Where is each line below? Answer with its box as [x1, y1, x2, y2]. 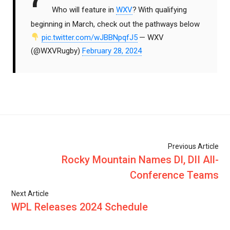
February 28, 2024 [82, 46, 142, 55]
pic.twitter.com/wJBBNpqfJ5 [42, 32, 138, 42]
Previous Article [167, 142, 219, 150]
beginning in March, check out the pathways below [31, 19, 200, 29]
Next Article [11, 189, 49, 198]
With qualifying [138, 5, 187, 15]
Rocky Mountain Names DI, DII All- [61, 153, 219, 166]
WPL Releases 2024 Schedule [11, 200, 148, 213]
